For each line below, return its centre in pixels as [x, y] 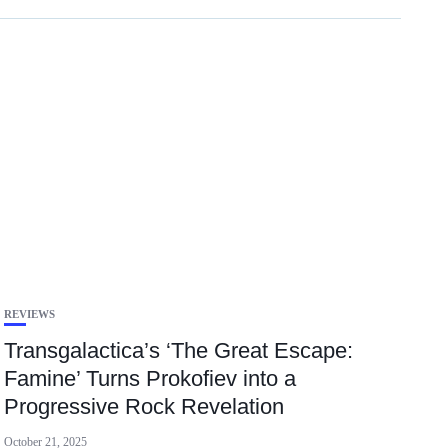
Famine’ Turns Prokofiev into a [150, 378]
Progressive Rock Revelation [144, 406]
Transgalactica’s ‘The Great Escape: [179, 350]
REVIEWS [30, 314]
